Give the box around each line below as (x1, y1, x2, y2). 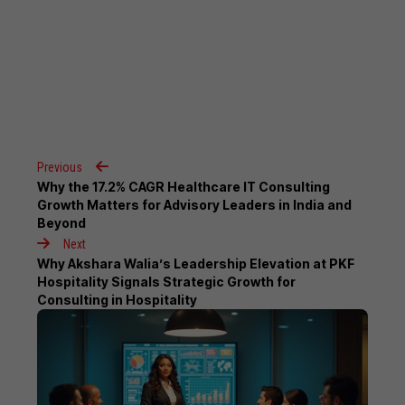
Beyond (37, 214, 87, 231)
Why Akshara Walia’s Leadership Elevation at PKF (37, 255, 355, 271)
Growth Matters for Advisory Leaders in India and (37, 196, 353, 212)
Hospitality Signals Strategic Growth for (37, 273, 297, 289)
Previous (37, 159, 83, 174)
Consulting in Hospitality (37, 291, 198, 307)
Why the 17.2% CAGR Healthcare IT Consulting (37, 178, 331, 194)
